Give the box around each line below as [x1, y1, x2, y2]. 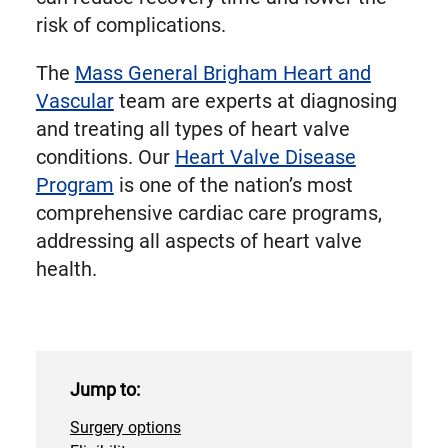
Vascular [35, 89, 114, 114]
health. [35, 257, 97, 282]
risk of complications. [35, 13, 226, 38]
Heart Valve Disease [174, 145, 356, 170]
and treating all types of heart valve [35, 117, 350, 142]
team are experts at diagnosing [113, 89, 397, 114]
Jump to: [69, 379, 140, 401]
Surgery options [69, 418, 181, 438]
